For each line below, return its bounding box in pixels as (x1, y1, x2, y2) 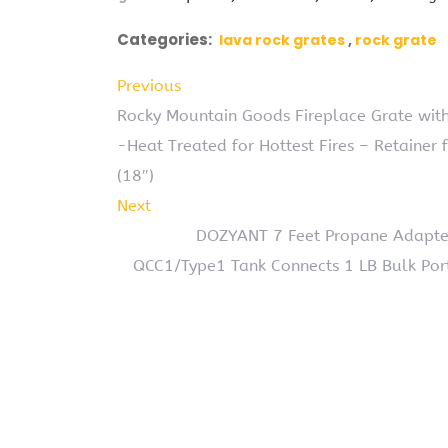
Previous (117, 75, 181, 95)
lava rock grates (219, 29, 345, 50)
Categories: (117, 28, 212, 50)
